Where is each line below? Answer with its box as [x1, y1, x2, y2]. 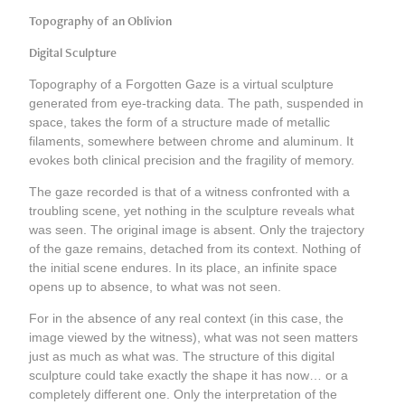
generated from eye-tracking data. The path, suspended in [29, 96, 364, 111]
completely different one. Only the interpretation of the [29, 387, 338, 402]
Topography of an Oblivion [29, 13, 173, 30]
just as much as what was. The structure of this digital [29, 349, 335, 364]
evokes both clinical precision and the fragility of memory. [29, 153, 355, 168]
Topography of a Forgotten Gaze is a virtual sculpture [29, 77, 334, 92]
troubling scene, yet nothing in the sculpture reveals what [29, 203, 355, 219]
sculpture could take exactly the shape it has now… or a [29, 368, 349, 383]
